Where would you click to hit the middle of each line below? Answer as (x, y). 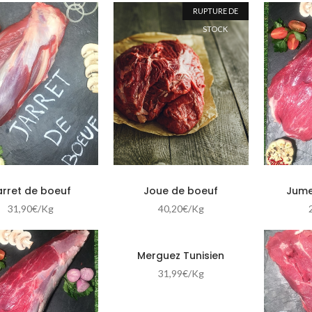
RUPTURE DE (215, 11)
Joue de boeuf (181, 191)
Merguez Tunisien (181, 256)
